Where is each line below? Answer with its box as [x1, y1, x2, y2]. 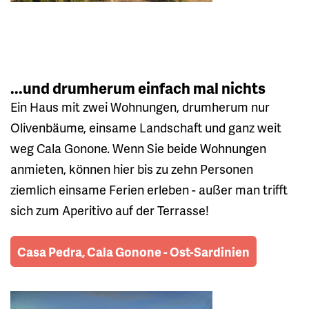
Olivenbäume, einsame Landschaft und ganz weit [10, 119, 281, 137]
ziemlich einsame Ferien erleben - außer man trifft [10, 181, 288, 199]
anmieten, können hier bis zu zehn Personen [10, 160, 253, 178]
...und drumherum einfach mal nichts [10, 77, 266, 99]
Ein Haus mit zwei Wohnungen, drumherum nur [10, 98, 270, 116]
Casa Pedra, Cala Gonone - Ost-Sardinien [17, 243, 250, 261]
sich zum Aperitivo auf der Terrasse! [10, 201, 209, 219]
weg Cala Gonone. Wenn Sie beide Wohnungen [10, 139, 266, 157]
